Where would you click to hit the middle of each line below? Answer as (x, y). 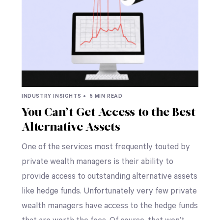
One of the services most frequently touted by (106, 147)
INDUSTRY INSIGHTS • (55, 96)
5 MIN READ (105, 96)
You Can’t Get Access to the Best (108, 113)
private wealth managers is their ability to (97, 162)
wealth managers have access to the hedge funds (110, 206)
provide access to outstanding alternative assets (109, 176)
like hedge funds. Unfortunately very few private (109, 191)
